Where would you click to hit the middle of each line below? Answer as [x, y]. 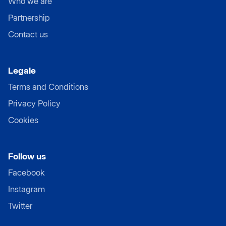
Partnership [29, 17]
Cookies [23, 120]
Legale [22, 70]
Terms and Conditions [48, 87]
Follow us [27, 156]
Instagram [26, 189]
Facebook [26, 172]
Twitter [20, 206]
